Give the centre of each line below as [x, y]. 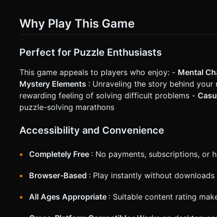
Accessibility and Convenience [92, 131]
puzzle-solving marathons [67, 107]
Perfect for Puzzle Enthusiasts [91, 53]
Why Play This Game [77, 23]
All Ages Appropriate [69, 197]
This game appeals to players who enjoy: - [99, 72]
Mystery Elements [54, 84]
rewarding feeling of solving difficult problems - [108, 96]
